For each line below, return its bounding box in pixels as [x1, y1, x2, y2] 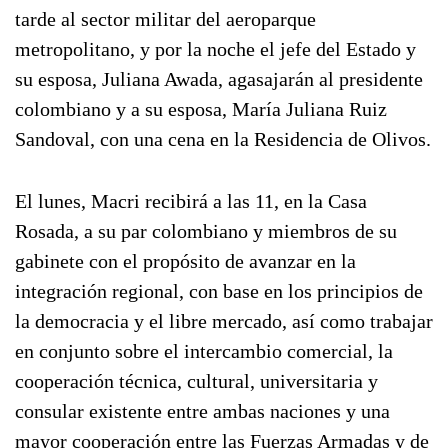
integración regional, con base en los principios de [15, 280, 423, 302]
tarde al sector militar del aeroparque [15, 8, 316, 30]
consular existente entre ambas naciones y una [15, 400, 390, 422]
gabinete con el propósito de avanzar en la [15, 250, 356, 272]
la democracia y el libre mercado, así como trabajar [15, 310, 433, 332]
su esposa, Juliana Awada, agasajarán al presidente [15, 68, 423, 90]
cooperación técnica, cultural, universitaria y [15, 370, 378, 392]
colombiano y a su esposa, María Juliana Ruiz [15, 98, 387, 120]
